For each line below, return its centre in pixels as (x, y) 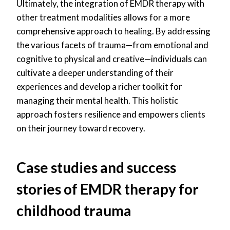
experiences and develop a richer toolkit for (99, 86)
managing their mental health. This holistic (97, 100)
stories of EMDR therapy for (108, 189)
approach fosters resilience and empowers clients (111, 114)
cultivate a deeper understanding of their (95, 72)
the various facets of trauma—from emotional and (112, 45)
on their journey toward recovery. (81, 128)
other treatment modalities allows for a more (103, 17)
